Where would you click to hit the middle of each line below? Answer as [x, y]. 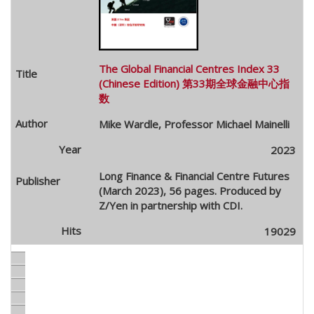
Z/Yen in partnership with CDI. [170, 205]
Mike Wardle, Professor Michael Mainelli [194, 124]
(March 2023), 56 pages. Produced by [190, 190]
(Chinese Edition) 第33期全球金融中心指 [194, 83]
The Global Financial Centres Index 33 [189, 68]
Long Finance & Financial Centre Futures [194, 176]
